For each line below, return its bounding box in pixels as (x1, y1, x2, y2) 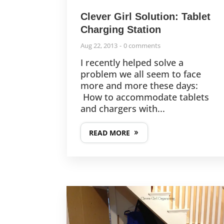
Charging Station (80, 24, 161, 35)
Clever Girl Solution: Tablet (80, 11, 211, 22)
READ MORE (89, 128, 130, 138)
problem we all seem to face (80, 68, 201, 80)
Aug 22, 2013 (80, 41, 118, 50)
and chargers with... (80, 102, 165, 115)
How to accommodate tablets (80, 91, 209, 103)
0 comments (123, 41, 161, 50)
